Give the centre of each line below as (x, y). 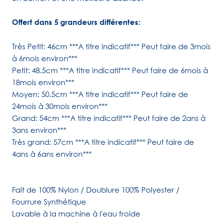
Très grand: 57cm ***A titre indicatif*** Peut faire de (103, 142)
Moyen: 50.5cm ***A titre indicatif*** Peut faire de (100, 94)
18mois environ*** (43, 82)
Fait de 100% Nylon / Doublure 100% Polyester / (96, 190)
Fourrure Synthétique (49, 202)
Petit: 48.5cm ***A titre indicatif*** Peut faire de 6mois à (110, 70)
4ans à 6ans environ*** (52, 154)
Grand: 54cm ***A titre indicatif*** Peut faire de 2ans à (109, 118)
